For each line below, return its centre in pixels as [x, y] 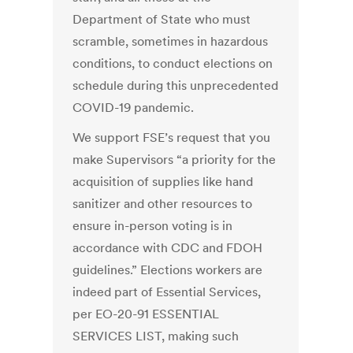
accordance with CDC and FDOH [168, 248]
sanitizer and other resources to [163, 204]
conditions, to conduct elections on [173, 63]
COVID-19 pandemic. [134, 108]
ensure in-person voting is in [153, 226]
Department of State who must [162, 19]
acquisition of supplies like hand [163, 182]
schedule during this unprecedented [176, 85]
